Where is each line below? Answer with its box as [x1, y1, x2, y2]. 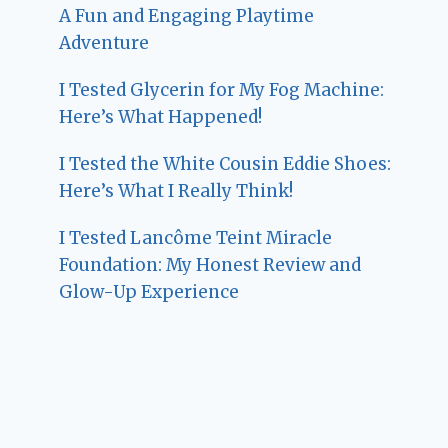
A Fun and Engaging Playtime [59, 5, 315, 28]
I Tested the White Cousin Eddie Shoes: [59, 153, 392, 176]
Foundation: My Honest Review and [59, 254, 362, 277]
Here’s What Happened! [59, 106, 263, 129]
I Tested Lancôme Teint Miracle [59, 227, 333, 250]
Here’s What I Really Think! [59, 180, 294, 203]
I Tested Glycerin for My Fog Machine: [59, 79, 385, 102]
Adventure [59, 32, 150, 55]
